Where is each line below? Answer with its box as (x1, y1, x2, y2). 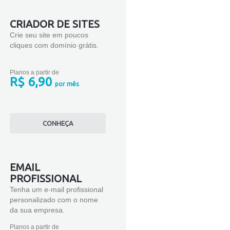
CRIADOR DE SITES (10, 17, 100, 30)
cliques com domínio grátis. (10, 41, 99, 49)
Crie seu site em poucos (10, 30, 88, 39)
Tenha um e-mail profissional (10, 185, 103, 194)
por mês (53, 80, 79, 87)
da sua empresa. (10, 205, 65, 214)
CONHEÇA (42, 119, 73, 127)
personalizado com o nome (10, 195, 98, 204)
